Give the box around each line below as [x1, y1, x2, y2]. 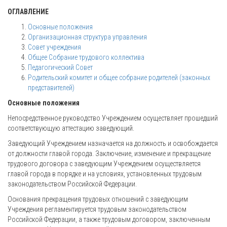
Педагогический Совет [28, 63, 93, 71]
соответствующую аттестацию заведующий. [8, 124, 134, 132]
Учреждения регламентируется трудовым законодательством [8, 205, 186, 213]
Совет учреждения [28, 43, 81, 51]
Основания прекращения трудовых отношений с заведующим [8, 195, 188, 203]
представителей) [28, 84, 74, 92]
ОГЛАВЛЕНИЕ [8, 8, 49, 16]
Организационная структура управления [28, 33, 147, 41]
